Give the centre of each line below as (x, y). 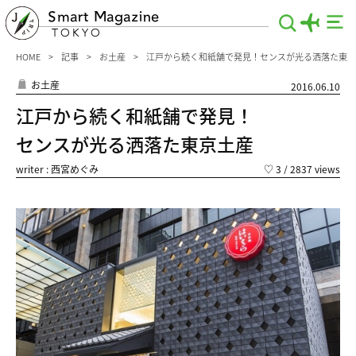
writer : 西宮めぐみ (57, 169)
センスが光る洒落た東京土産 (135, 144)
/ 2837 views (311, 169)
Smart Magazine (103, 17)
